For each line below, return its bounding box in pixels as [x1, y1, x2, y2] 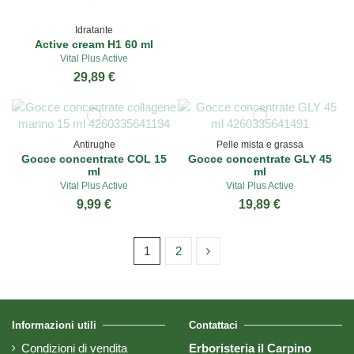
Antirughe [73, 139, 115, 151]
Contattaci [189, 319, 238, 332]
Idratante [75, 24, 114, 36]
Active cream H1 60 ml [35, 37, 154, 51]
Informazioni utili [12, 319, 96, 332]
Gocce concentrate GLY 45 [187, 153, 332, 166]
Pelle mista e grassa [216, 139, 303, 151]
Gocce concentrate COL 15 [21, 153, 168, 166]
